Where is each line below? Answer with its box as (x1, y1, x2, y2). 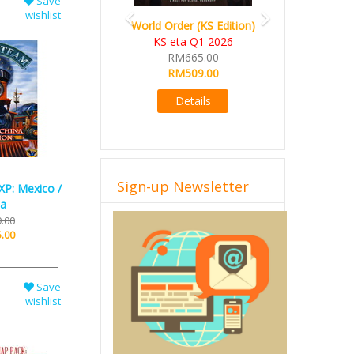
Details (175, 93, 211, 108)
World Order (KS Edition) (130, 18, 255, 33)
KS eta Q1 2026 (153, 34, 233, 49)
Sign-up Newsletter (117, 177, 249, 196)
